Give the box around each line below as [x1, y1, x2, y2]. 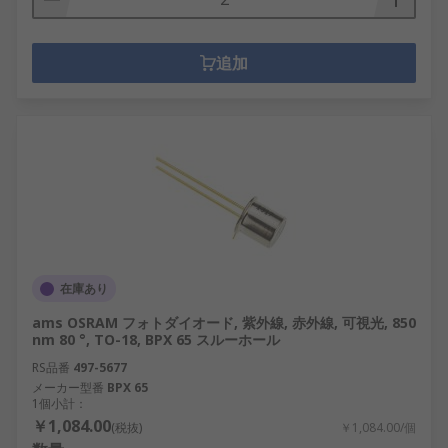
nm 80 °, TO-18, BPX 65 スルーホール [32, 330, 280, 349]
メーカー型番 [32, 379, 104, 396]
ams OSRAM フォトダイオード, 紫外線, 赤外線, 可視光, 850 [32, 313, 416, 332]
